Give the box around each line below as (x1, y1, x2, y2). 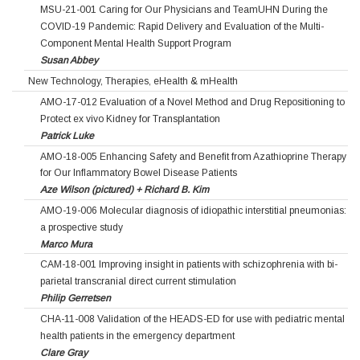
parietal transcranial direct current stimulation (40, 276, 236, 288)
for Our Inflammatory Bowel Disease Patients (40, 167, 237, 179)
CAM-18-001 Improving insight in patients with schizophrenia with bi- (40, 259, 337, 271)
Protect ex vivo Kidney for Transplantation (40, 112, 220, 125)
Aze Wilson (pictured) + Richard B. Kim (40, 183, 209, 195)
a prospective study (40, 221, 123, 233)
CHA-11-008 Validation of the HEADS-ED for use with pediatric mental (40, 313, 345, 325)
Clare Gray (40, 346, 88, 358)
